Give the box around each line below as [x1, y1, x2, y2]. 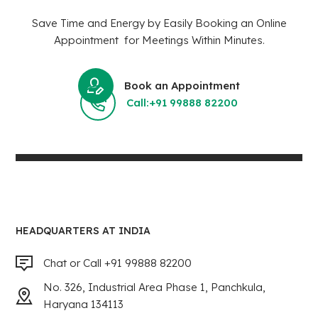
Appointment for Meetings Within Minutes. [53, 33, 265, 47]
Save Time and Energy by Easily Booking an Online [31, 16, 287, 30]
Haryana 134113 [43, 297, 124, 311]
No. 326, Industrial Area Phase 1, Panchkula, [43, 280, 266, 294]
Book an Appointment [124, 78, 240, 92]
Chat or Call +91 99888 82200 [43, 256, 192, 270]
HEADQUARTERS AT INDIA [16, 224, 151, 237]
